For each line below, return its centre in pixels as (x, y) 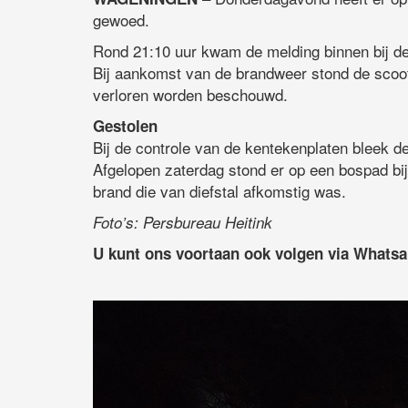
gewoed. (121, 20)
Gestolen (125, 126)
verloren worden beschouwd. (190, 95)
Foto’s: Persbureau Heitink (183, 223)
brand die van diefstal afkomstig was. (219, 191)
